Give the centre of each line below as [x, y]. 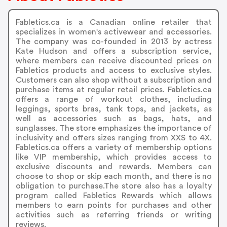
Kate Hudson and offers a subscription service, [114, 51]
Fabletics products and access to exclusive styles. [114, 71]
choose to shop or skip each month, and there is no [114, 177]
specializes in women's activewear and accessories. [114, 32]
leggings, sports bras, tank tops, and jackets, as [114, 109]
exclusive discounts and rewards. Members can [114, 167]
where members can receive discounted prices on [114, 61]
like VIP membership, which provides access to [114, 157]
